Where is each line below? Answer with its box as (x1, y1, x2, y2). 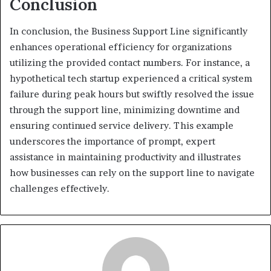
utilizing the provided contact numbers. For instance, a (10, 57, 250, 69)
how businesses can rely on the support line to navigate (10, 167, 255, 179)
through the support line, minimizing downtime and (10, 104, 240, 116)
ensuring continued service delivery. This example (10, 120, 233, 132)
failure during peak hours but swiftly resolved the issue (10, 88, 254, 100)
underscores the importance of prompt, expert (10, 135, 215, 148)
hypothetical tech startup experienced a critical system (10, 73, 252, 85)
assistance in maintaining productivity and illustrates (10, 151, 241, 163)
